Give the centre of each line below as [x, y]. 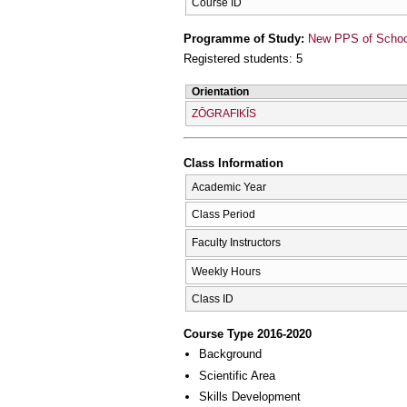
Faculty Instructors [236, 242]
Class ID [213, 298]
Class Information [233, 164]
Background [230, 354]
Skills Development [250, 396]
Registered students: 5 [243, 59]
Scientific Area [237, 375]
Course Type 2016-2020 [248, 334]
